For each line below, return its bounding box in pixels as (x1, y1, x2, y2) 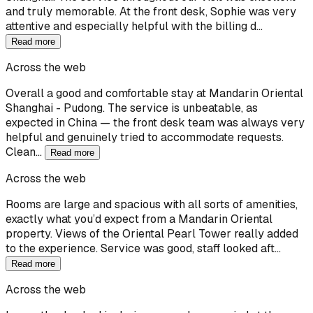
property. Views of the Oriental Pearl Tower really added (6, 226, 298, 241)
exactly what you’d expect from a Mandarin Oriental (6, 211, 272, 226)
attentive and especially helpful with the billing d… (6, 18, 263, 34)
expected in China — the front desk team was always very (6, 115, 305, 130)
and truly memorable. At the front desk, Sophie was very (6, 3, 296, 19)
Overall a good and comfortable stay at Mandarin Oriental (6, 85, 303, 101)
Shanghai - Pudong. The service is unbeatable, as (6, 100, 258, 115)
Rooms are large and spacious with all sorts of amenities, (6, 196, 298, 212)
